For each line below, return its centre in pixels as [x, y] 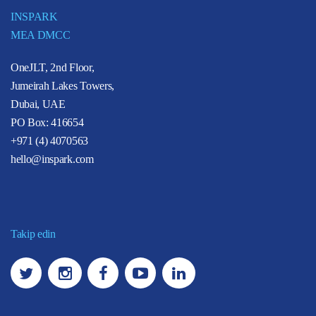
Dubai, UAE [38, 104]
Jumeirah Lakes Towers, [62, 85]
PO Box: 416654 [47, 122]
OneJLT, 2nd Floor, [53, 67]
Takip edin [33, 233]
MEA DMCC [41, 35]
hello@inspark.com [52, 159]
